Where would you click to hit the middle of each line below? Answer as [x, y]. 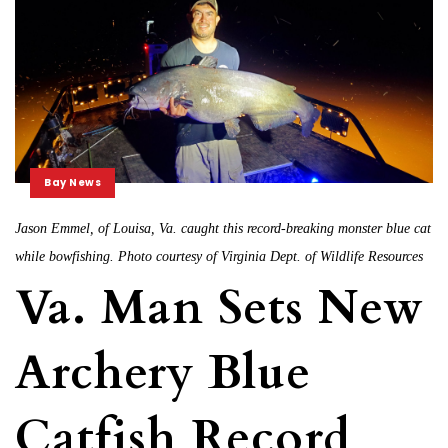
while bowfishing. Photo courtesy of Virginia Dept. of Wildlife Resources [219, 256]
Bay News [72, 182]
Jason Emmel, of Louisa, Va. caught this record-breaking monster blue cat [223, 228]
